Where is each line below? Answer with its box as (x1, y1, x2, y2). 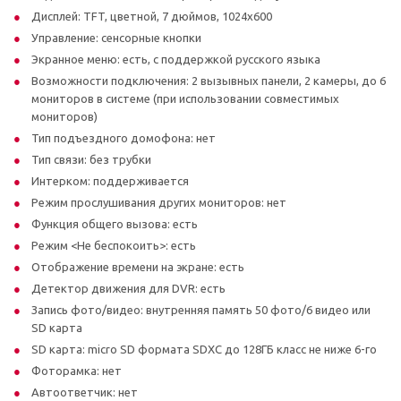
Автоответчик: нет (31, 385, 138, 398)
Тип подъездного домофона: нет (31, 131, 216, 144)
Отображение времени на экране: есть (31, 260, 244, 273)
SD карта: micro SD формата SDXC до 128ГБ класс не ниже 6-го (31, 342, 377, 355)
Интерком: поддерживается (31, 174, 189, 187)
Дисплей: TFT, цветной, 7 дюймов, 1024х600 (31, 9, 272, 22)
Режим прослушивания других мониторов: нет (31, 195, 286, 209)
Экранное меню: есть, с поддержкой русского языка (31, 52, 320, 65)
